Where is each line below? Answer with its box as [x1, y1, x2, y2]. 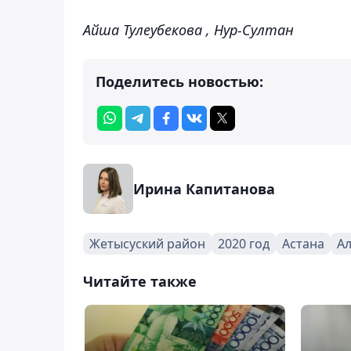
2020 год [218, 234, 270, 252]
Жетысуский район [89, 234, 205, 252]
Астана [282, 234, 324, 252]
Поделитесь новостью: [96, 71, 263, 91]
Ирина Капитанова [133, 179, 275, 198]
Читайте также [83, 271, 197, 291]
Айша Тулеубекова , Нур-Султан [83, 20, 294, 39]
